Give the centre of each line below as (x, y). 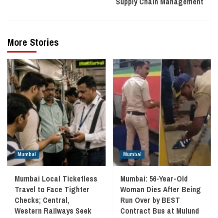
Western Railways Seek (53, 210)
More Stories (33, 42)
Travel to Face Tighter (52, 189)
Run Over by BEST (150, 200)
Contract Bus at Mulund (159, 210)
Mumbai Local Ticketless (56, 178)
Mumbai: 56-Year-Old (154, 178)
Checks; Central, (42, 200)
